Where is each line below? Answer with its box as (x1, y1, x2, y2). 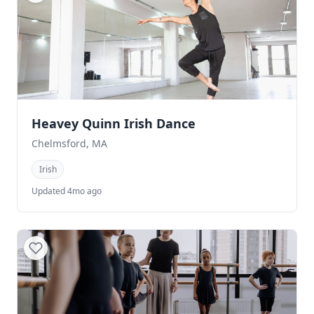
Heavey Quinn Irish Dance (32, 114, 196, 132)
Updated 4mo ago (32, 185, 102, 197)
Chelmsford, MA (32, 136, 107, 150)
